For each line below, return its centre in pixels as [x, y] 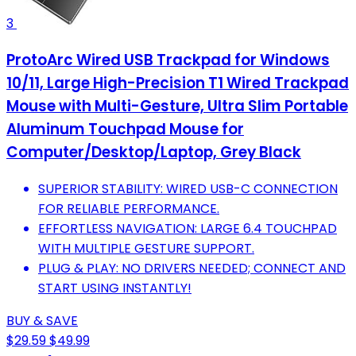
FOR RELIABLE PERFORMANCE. [129, 208]
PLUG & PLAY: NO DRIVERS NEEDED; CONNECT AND [192, 268]
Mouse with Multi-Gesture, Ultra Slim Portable [177, 106]
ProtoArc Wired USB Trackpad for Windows [168, 60]
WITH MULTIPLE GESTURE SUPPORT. [146, 248]
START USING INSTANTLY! [115, 288]
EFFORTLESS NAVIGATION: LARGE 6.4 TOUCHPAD [188, 228]
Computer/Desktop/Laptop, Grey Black [154, 152]
